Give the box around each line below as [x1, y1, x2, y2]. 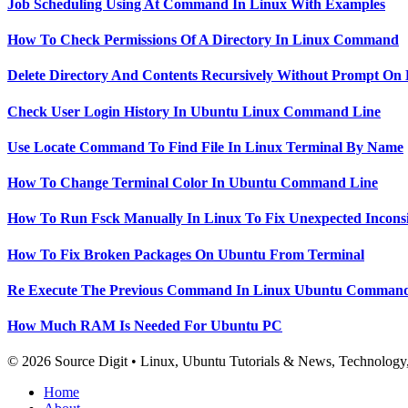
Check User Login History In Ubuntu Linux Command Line [7, 103, 381, 119]
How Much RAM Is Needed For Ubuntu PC [7, 318, 282, 334]
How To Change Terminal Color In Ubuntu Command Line [7, 175, 378, 191]
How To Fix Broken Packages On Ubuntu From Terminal [7, 246, 364, 262]
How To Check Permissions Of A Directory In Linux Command [7, 32, 399, 48]
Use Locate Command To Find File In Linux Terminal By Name [7, 138, 403, 155]
